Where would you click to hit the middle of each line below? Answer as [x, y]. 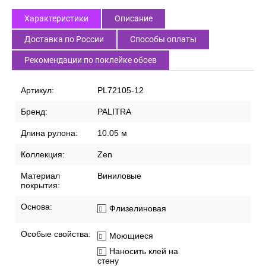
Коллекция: [43, 155]
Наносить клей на [144, 251]
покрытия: [40, 186]
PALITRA [114, 112]
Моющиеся [131, 236]
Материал [40, 176]
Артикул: [37, 91]
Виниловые [119, 176]
